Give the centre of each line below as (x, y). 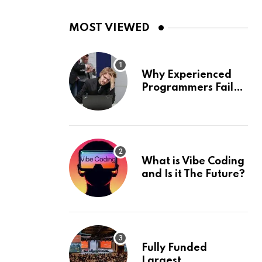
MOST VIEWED (109, 28)
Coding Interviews (188, 101)
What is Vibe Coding (193, 162)
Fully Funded (174, 248)
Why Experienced (187, 75)
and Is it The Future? (193, 175)
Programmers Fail (187, 88)
